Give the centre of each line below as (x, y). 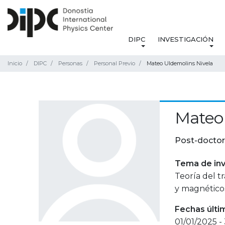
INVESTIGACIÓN (185, 39)
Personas (70, 64)
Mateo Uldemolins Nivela (180, 64)
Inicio (15, 64)
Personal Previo (115, 64)
